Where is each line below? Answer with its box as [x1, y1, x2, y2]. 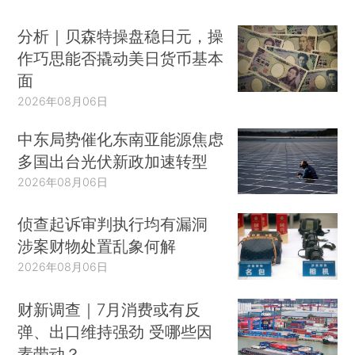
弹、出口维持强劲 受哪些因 [17, 321, 213, 342]
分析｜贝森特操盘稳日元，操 [17, 25, 224, 46]
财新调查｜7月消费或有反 [17, 299, 201, 319]
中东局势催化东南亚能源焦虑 [17, 128, 224, 149]
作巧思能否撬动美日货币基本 [17, 48, 224, 68]
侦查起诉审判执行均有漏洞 [17, 214, 208, 235]
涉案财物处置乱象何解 [17, 236, 177, 257]
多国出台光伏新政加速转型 [17, 151, 208, 171]
